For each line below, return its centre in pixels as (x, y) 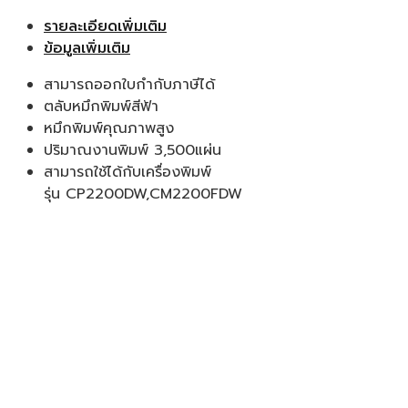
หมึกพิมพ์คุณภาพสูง (109, 128)
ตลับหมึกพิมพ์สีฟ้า (101, 106)
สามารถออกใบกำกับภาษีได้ (129, 84)
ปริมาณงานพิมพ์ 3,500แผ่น (133, 150)
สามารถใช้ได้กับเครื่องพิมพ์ (127, 172)
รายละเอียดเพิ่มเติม (105, 26)
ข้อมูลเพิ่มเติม (87, 48)
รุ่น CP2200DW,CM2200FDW (143, 194)
